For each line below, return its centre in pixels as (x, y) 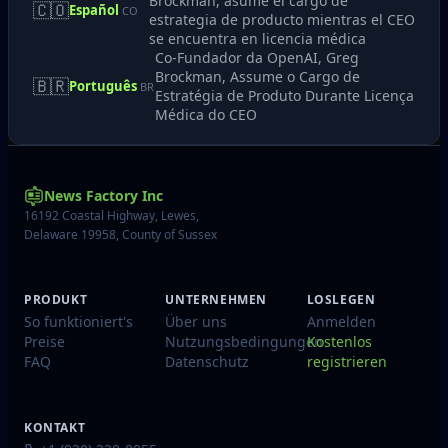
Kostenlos (339, 341)
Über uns (196, 321)
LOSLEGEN (341, 299)
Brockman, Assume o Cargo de (257, 76)
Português (104, 86)
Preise (44, 341)
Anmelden (341, 321)
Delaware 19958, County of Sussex (120, 234)
